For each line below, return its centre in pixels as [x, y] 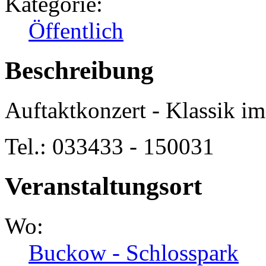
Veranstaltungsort [103, 186]
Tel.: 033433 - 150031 [110, 147]
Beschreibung [79, 71]
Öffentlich [76, 31]
